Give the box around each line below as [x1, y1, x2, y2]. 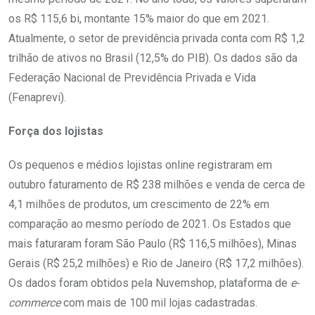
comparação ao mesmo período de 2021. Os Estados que [8, 217, 291, 231]
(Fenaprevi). [8, 90, 66, 104]
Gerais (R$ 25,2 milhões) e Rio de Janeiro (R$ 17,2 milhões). [8, 256, 304, 270]
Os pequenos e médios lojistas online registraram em [8, 157, 272, 172]
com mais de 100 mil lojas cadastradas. [60, 295, 257, 309]
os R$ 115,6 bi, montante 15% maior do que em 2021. [8, 11, 269, 25]
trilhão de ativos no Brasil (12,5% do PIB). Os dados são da [8, 51, 297, 65]
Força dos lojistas [8, 124, 103, 138]
